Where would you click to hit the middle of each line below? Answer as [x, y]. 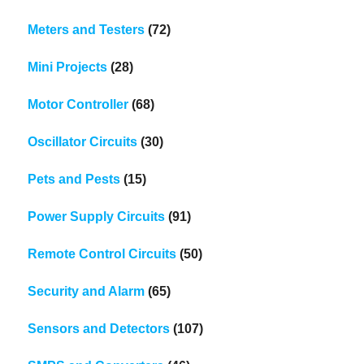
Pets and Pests [74, 179]
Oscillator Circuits [83, 141]
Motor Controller [78, 104]
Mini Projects [68, 67]
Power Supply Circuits [97, 216]
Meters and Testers [87, 29]
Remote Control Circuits [102, 253]
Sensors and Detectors [99, 328]
